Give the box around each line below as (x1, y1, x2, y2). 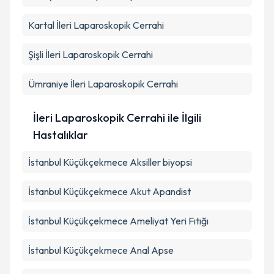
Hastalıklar (32, 128, 88, 142)
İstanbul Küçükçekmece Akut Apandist (28, 185, 191, 198)
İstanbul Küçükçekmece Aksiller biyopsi (28, 156, 192, 168)
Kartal (28, 19, 54, 31)
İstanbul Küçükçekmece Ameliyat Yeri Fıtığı (28, 215, 209, 227)
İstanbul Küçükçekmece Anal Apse (28, 244, 174, 256)
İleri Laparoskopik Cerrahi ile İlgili (32, 111, 201, 125)
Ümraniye (28, 78, 68, 90)
